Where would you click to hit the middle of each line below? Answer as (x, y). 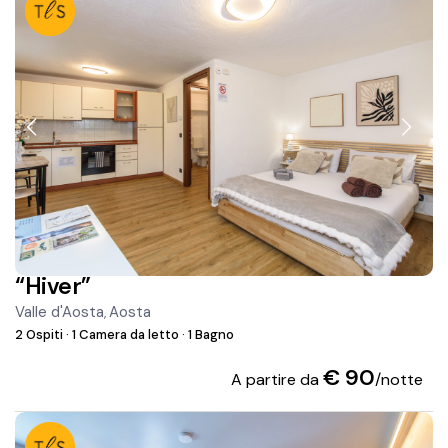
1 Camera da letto (126, 335)
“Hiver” (53, 286)
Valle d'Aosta (60, 312)
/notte (398, 380)
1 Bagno (210, 335)
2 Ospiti (41, 335)
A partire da (276, 380)
